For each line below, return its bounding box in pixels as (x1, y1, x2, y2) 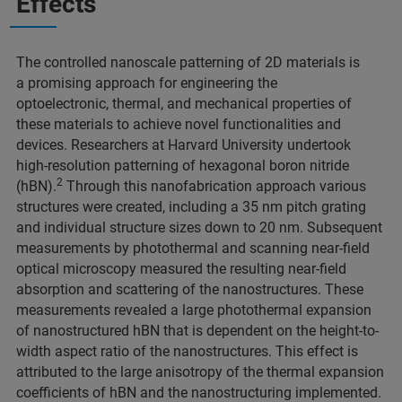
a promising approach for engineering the (16, 74, 277, 92)
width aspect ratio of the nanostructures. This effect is (16, 343, 358, 361)
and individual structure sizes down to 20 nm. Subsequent (16, 219, 382, 237)
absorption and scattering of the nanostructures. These (16, 281, 363, 299)
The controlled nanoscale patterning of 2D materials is (16, 54, 360, 72)
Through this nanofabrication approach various (63, 178, 366, 196)
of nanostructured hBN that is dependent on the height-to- (16, 322, 379, 340)
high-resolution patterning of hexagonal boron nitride (16, 157, 349, 175)
